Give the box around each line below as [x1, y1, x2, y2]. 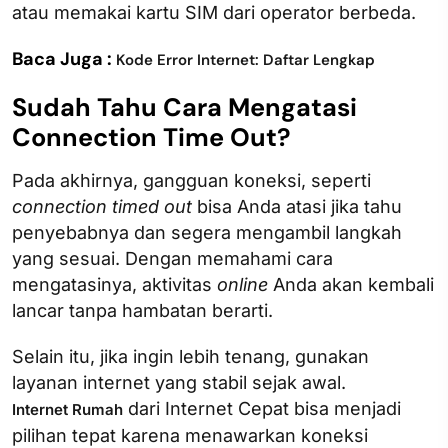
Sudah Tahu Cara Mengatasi [12, 90, 357, 124]
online [212, 273, 268, 295]
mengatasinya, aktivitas [12, 273, 212, 295]
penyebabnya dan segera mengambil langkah [12, 221, 402, 243]
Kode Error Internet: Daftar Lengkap [116, 49, 375, 70]
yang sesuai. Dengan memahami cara [12, 247, 333, 269]
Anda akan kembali [268, 273, 434, 295]
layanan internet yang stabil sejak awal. [12, 371, 346, 393]
